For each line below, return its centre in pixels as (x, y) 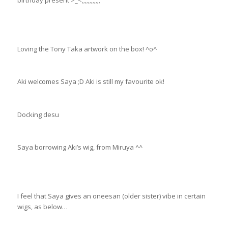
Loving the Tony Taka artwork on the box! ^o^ (87, 49)
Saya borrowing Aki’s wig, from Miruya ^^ (80, 147)
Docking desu (38, 114)
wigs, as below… (42, 206)
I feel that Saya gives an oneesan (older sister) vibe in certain (111, 196)
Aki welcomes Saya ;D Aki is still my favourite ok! (91, 82)
